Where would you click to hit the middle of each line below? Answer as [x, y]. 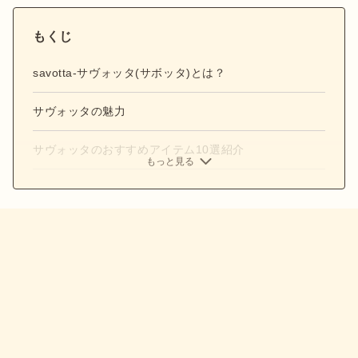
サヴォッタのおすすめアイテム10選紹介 [139, 149]
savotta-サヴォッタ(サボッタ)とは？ [129, 73]
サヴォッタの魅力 [80, 111]
